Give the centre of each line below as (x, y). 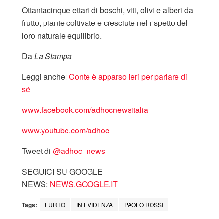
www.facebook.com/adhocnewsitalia (85, 109)
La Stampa (53, 56)
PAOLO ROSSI (144, 204)
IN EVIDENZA (95, 204)
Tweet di (37, 151)
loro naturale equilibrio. (62, 35)
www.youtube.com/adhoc (66, 130)
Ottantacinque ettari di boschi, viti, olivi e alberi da (108, 10)
